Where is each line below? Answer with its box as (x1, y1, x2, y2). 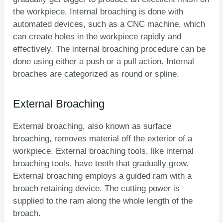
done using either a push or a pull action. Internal (13, 57, 195, 67)
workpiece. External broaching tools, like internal (13, 146, 194, 156)
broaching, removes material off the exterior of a (13, 133, 193, 143)
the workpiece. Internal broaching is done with (13, 7, 184, 17)
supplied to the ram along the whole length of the (13, 196, 193, 206)
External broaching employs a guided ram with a (13, 171, 192, 181)
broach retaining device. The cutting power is (13, 183, 180, 193)
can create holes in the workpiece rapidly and (13, 32, 182, 42)
